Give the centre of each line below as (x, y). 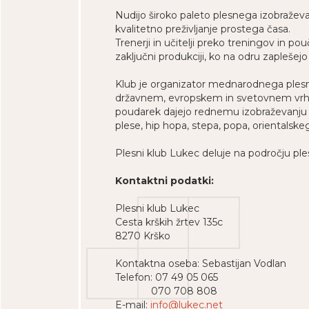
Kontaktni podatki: (165, 181)
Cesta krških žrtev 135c (169, 222)
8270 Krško (143, 236)
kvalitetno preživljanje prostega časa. (203, 29)
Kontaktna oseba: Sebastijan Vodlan (201, 263)
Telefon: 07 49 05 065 (167, 277)
